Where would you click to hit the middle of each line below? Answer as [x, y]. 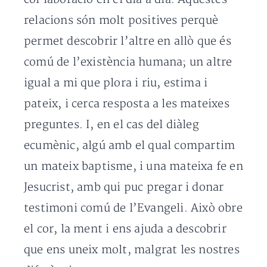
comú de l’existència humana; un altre [128, 62]
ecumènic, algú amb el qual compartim [130, 145]
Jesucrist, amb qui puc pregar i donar [124, 187]
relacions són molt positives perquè [121, 20]
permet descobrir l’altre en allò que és [128, 41]
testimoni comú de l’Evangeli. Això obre [133, 208]
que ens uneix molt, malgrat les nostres [132, 250]
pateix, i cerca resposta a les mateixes [127, 104]
